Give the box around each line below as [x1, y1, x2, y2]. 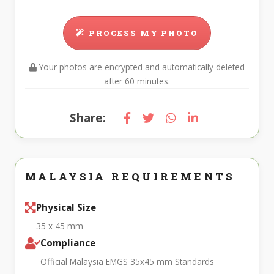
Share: [70, 110, 106, 126]
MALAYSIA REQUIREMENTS [25, 169, 235, 184]
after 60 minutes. [104, 75, 170, 87]
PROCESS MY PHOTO [89, 28, 199, 39]
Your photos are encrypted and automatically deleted [37, 61, 245, 73]
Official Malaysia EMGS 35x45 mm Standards [40, 256, 214, 268]
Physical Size [36, 201, 96, 214]
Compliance [40, 237, 95, 250]
